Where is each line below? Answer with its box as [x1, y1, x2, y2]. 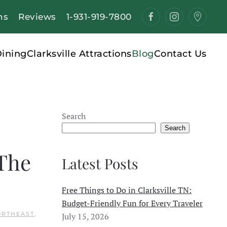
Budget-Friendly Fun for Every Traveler [62, 198, 203, 209]
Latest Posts [62, 154, 138, 173]
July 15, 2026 [62, 211, 109, 222]
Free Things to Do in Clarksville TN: [62, 184, 192, 196]
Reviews [18, 11, 56, 22]
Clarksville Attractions [26, 48, 132, 59]
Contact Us [154, 48, 207, 59]
